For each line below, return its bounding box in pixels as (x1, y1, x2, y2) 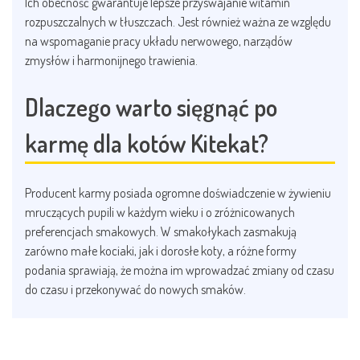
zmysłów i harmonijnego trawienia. (25, 52, 198, 69)
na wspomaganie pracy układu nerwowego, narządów (25, 33, 292, 50)
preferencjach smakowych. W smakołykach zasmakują (25, 223, 297, 240)
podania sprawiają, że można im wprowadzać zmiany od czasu (25, 262, 334, 279)
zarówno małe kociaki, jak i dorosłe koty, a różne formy (25, 243, 297, 260)
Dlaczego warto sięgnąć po (25, 92, 277, 123)
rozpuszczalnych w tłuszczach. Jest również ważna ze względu (25, 14, 331, 31)
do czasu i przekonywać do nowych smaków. (25, 281, 246, 298)
